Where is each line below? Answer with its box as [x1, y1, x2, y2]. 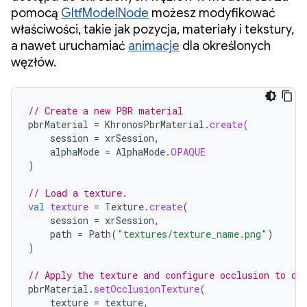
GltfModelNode [61, 5, 149, 21]
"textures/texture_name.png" [117, 227, 267, 241]
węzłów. [11, 54, 56, 70]
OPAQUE [171, 145, 206, 158]
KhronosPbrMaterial [105, 117, 204, 131]
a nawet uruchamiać [11, 38, 128, 53]
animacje [128, 38, 180, 53]
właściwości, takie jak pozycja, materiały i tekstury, [11, 21, 294, 37]
